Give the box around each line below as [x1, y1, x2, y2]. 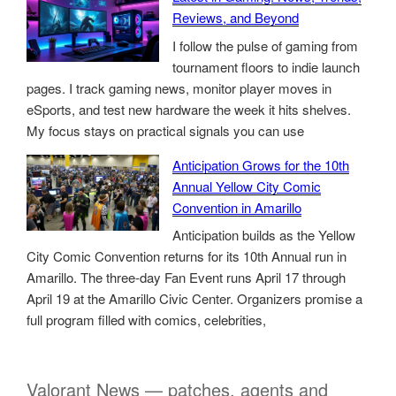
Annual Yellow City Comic [172, 176, 321, 195]
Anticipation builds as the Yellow [172, 225, 355, 245]
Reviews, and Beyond [172, 8, 299, 27]
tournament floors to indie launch [172, 57, 360, 76]
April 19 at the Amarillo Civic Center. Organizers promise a [27, 289, 362, 308]
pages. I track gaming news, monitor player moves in [27, 78, 331, 97]
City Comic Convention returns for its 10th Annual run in [27, 247, 346, 266]
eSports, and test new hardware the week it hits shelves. [27, 99, 351, 118]
